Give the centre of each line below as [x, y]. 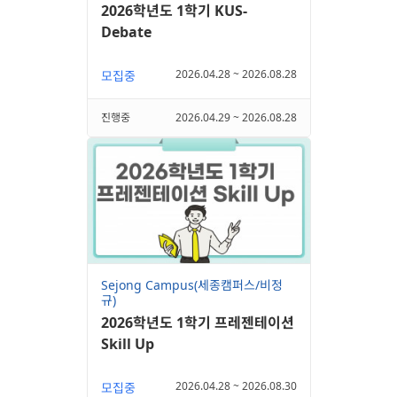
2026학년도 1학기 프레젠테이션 [197, 323]
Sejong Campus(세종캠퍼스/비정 [191, 285]
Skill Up [127, 344]
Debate [126, 31]
